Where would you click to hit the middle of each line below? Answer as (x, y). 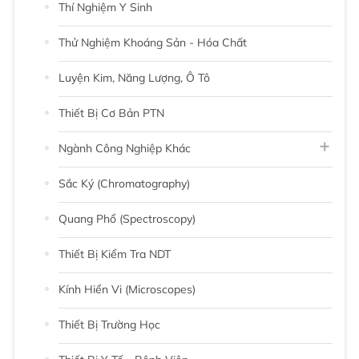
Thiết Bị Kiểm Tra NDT (115, 254)
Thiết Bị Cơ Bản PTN (111, 113)
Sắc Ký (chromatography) (124, 183)
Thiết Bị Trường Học (109, 324)
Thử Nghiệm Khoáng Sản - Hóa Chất (153, 42)
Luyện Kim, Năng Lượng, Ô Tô (134, 77)
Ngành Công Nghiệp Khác (125, 148)
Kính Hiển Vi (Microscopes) (127, 289)
